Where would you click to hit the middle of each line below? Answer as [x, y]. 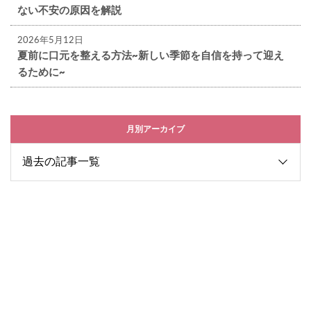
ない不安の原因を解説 [69, 10]
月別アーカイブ [155, 129]
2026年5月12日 [50, 40]
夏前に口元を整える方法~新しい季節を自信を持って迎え [151, 55]
